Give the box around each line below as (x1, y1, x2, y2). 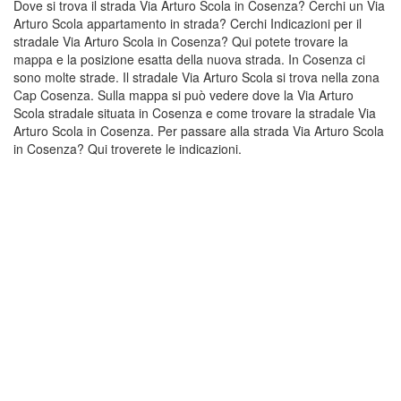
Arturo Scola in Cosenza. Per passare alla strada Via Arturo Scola (13, 122, 384, 140)
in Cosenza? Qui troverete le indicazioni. (13, 140, 242, 158)
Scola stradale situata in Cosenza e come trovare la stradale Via (13, 104, 376, 122)
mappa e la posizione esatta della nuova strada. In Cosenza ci (13, 50, 365, 68)
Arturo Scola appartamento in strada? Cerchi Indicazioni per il (13, 14, 362, 32)
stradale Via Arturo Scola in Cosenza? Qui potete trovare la (13, 32, 348, 50)
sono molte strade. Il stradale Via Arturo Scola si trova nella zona (13, 68, 380, 86)
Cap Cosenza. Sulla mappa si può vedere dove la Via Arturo (13, 86, 354, 104)
